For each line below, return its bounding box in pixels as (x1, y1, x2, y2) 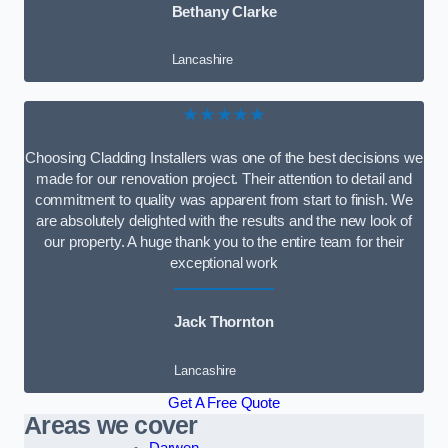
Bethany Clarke (171, 3, 277, 20)
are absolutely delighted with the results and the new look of (35, 212, 413, 229)
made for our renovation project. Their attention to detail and (36, 170, 412, 187)
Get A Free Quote (168, 394, 280, 411)
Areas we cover (24, 411, 198, 439)
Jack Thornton (174, 314, 274, 331)
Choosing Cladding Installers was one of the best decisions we (25, 149, 423, 166)
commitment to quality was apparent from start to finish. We (34, 191, 414, 208)
